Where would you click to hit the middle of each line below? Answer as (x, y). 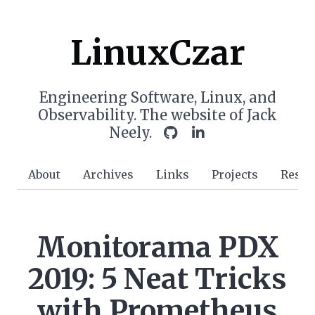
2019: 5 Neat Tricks (157, 279)
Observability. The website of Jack (157, 115)
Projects (235, 174)
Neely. (135, 133)
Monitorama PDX (157, 247)
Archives (108, 174)
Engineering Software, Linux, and (157, 97)
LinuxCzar (157, 53)
